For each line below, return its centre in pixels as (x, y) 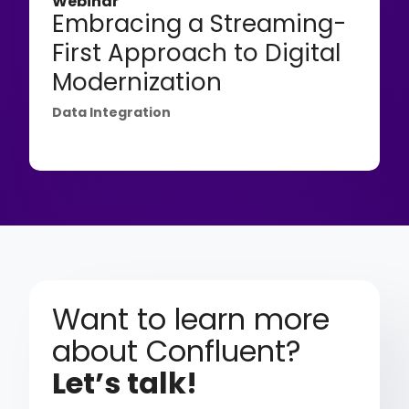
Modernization (137, 83)
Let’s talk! (125, 383)
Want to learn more (191, 320)
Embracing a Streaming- (199, 24)
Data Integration (112, 113)
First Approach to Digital (197, 53)
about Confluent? (177, 351)
